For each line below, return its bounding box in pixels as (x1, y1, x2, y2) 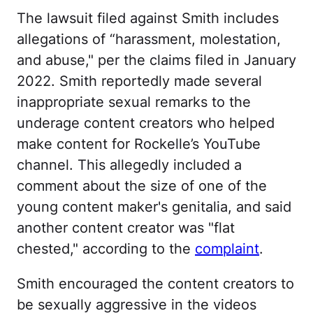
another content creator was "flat (17, 219, 235, 236)
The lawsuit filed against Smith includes (17, 9, 279, 27)
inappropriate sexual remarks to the (17, 93, 251, 110)
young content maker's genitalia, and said (17, 198, 291, 215)
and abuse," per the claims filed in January (17, 51, 296, 68)
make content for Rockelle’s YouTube (17, 135, 261, 152)
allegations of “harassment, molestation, (17, 30, 281, 48)
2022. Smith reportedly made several (17, 72, 262, 89)
